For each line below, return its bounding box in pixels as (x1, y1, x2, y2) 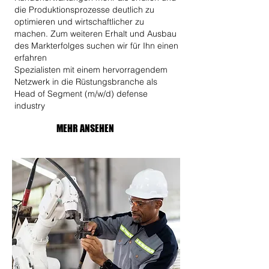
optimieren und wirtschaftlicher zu (14, 16, 144, 27)
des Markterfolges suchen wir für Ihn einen (14, 40, 178, 51)
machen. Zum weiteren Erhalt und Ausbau (14, 28, 177, 39)
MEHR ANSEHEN (56, 122, 114, 134)
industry (14, 100, 45, 111)
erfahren (14, 52, 49, 63)
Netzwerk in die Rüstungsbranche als (14, 76, 157, 87)
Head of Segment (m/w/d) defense (14, 88, 148, 99)
